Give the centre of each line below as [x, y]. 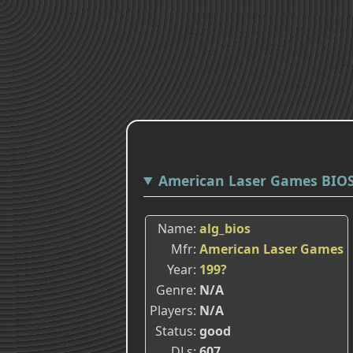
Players [171, 310]
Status [174, 331]
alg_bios [225, 228]
